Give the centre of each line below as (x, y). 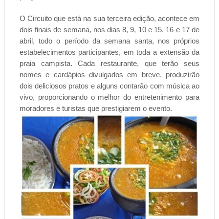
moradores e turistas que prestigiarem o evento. (96, 108)
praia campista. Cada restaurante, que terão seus (109, 63)
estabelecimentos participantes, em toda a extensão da (109, 52)
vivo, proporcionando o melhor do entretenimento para (109, 97)
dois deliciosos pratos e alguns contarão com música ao (109, 86)
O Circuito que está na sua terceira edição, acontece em (109, 18)
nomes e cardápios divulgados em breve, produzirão (109, 74)
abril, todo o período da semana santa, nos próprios (109, 41)
